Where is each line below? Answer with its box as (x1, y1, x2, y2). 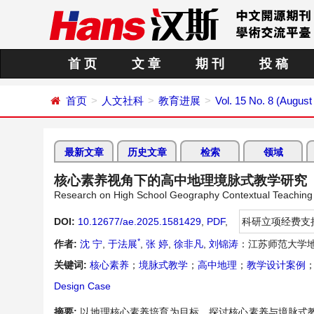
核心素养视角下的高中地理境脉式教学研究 (54, 173, 307, 188)
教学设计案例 (247, 259, 306, 271)
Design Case (54, 280, 111, 292)
